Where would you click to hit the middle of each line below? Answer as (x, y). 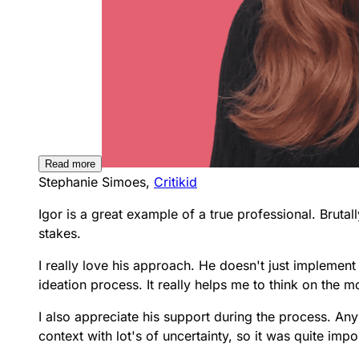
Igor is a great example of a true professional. (179, 214)
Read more (70, 163)
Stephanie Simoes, (96, 182)
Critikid (175, 182)
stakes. (60, 233)
